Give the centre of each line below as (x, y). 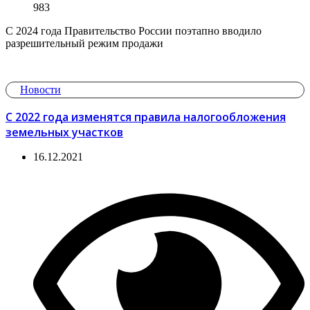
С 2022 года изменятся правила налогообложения (146, 117)
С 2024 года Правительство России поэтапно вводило (134, 30)
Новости (40, 89)
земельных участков (64, 132)
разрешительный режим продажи (84, 43)
